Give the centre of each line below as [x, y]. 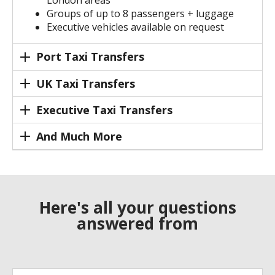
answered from [137, 224]
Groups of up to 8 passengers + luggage [140, 14]
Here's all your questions [137, 208]
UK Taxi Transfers [85, 83]
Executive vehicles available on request [135, 27]
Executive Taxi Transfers [104, 110]
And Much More [79, 137]
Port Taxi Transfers [90, 57]
